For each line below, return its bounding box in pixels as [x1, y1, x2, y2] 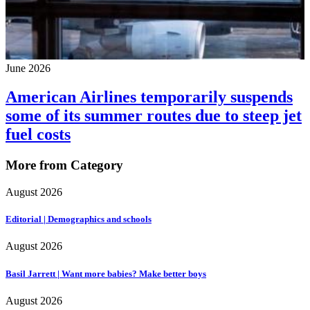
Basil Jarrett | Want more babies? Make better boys [6, 268, 206, 279]
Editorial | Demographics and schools [6, 214, 152, 225]
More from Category [6, 158, 123, 173]
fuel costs [6, 125, 71, 144]
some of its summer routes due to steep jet [6, 107, 302, 125]
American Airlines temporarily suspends [6, 88, 293, 107]
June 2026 [6, 62, 51, 74]
